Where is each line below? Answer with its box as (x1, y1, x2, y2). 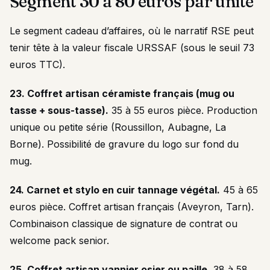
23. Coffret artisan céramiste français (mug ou (10, 87, 234, 99)
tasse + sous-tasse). (10, 104, 108, 116)
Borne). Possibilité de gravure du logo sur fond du (10, 138, 239, 150)
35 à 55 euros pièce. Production (108, 104, 257, 116)
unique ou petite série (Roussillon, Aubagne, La (10, 121, 226, 133)
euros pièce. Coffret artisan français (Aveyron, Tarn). (10, 201, 254, 213)
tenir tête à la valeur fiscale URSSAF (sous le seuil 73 (10, 42, 254, 54)
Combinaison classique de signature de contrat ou (10, 218, 237, 230)
